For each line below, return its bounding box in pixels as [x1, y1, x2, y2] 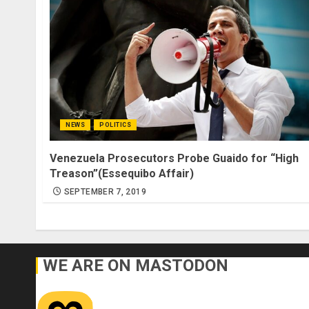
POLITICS [99, 121, 131, 129]
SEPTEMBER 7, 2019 [63, 187, 146, 197]
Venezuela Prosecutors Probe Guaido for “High [50, 152, 299, 166]
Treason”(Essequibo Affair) [50, 167, 194, 181]
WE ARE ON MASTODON [43, 256, 228, 276]
